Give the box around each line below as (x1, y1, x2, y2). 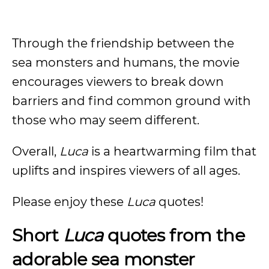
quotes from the (103, 225, 245, 246)
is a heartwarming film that (88, 144, 256, 159)
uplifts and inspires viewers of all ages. (12, 163, 240, 178)
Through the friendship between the (12, 36, 234, 50)
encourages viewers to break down (12, 74, 224, 89)
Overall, (12, 144, 56, 159)
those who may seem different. (12, 113, 199, 127)
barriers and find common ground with (12, 94, 251, 108)
